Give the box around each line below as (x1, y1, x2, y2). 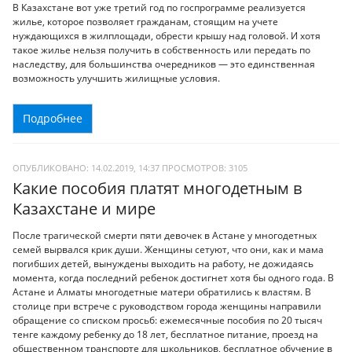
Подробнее (23, 111, 82, 126)
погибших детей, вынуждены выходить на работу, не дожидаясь (13, 256, 313, 270)
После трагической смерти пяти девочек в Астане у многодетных (13, 228, 317, 242)
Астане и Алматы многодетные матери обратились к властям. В (13, 284, 311, 299)
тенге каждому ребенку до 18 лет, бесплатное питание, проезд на (13, 327, 318, 341)
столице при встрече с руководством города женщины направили (13, 299, 321, 313)
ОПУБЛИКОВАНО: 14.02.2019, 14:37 (13, 162, 159, 174)
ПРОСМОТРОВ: (162, 162, 229, 174)
